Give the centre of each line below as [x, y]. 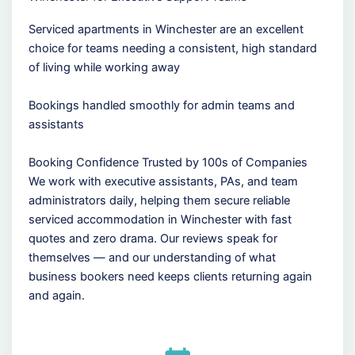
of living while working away [104, 68]
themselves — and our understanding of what [152, 257]
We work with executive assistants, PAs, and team [163, 181]
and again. [56, 295]
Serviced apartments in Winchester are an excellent [166, 30]
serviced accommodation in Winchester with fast [160, 219]
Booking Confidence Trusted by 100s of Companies [168, 162]
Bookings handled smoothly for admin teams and [161, 106]
